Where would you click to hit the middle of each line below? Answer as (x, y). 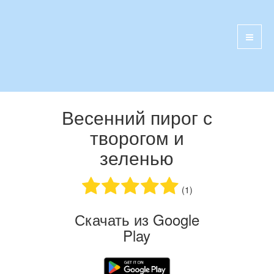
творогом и (137, 137)
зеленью (137, 157)
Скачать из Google (137, 219)
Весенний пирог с (137, 117)
